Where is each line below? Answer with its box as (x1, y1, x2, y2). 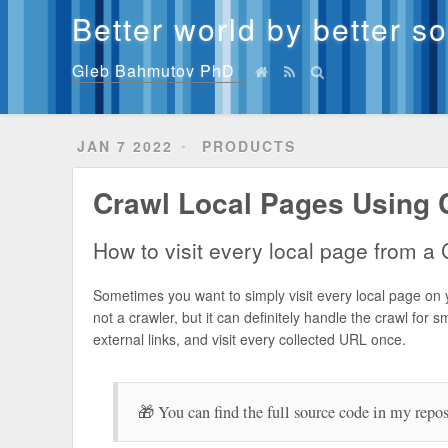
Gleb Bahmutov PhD (72, 59, 236, 82)
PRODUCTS (202, 136, 297, 156)
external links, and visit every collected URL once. (93, 329, 407, 350)
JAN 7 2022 (77, 136, 174, 156)
